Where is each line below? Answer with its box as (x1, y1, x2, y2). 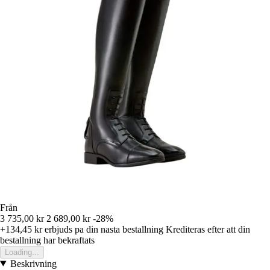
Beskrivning (10, 258, 57, 269)
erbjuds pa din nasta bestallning (42, 224, 163, 234)
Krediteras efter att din (166, 224, 250, 234)
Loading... (5, 247, 39, 257)
